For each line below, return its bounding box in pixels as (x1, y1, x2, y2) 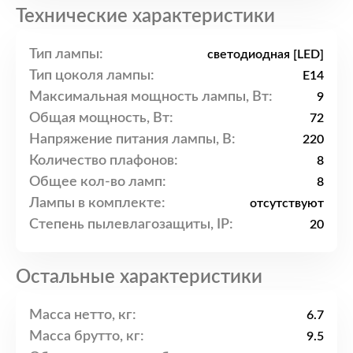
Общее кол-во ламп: (29, 174, 166, 189)
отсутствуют (250, 197, 324, 210)
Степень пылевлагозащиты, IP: (29, 217, 233, 232)
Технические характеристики (16, 7, 275, 27)
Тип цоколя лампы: (29, 68, 154, 83)
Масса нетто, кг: (29, 307, 136, 322)
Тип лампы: (29, 46, 103, 61)
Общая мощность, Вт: (29, 110, 173, 125)
